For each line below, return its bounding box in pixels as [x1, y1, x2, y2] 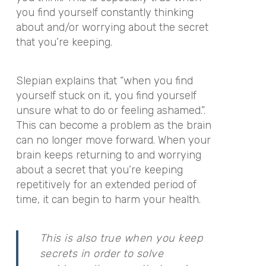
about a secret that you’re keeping [15, 163, 183, 176]
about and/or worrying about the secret [15, 21, 208, 34]
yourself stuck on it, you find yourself [15, 88, 197, 102]
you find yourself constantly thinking [15, 6, 194, 19]
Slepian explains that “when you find [15, 74, 193, 87]
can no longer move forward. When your [15, 133, 211, 147]
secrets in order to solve [39, 247, 164, 260]
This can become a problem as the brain [15, 118, 211, 132]
